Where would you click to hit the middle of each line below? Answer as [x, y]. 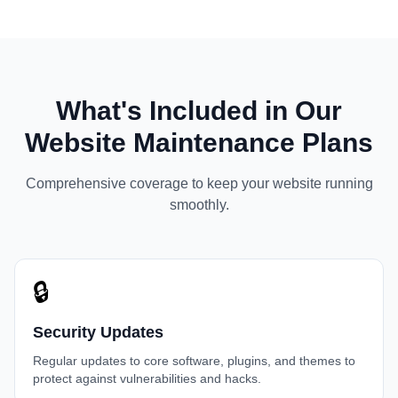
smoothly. [199, 205]
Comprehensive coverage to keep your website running [199, 183]
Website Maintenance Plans [199, 143]
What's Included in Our [199, 111]
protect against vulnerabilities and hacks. [147, 378]
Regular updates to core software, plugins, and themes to [194, 361]
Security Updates [98, 332]
